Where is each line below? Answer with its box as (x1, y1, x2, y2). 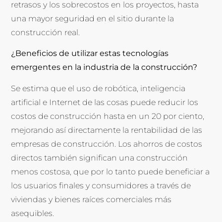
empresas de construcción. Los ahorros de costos (11, 139, 203, 149)
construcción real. (11, 27, 80, 37)
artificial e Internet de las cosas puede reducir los (11, 97, 199, 107)
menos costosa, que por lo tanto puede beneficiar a (11, 166, 210, 176)
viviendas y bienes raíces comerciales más (11, 194, 172, 204)
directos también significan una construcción (11, 153, 188, 163)
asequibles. (11, 208, 55, 218)
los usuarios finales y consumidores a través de (11, 180, 191, 190)
